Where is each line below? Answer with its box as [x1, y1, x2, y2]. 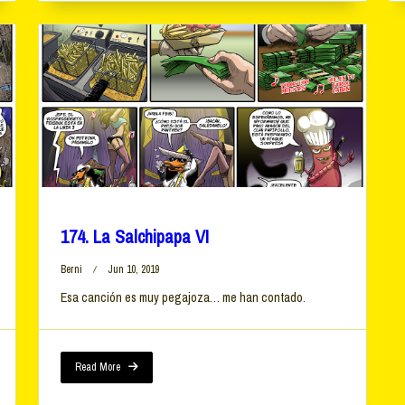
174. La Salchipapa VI [60, 224, 209, 250]
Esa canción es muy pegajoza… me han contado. [60, 289, 306, 306]
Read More [74, 360, 120, 375]
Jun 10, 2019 [107, 262, 159, 278]
